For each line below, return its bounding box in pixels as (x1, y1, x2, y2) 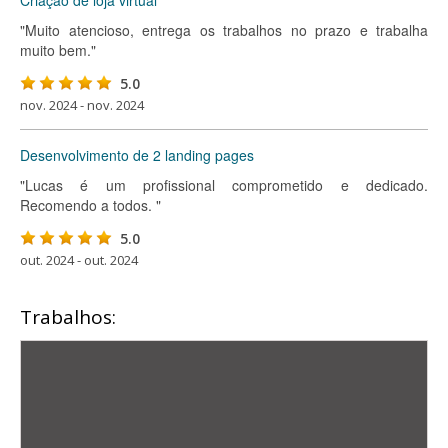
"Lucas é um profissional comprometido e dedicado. (20, 175, 428, 195)
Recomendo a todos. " (20, 195, 161, 215)
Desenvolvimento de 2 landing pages (20, 145, 254, 165)
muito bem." (20, 40, 96, 60)
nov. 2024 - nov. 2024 (20, 96, 144, 114)
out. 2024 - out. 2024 (20, 251, 138, 269)
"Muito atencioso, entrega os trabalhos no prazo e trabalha (20, 20, 428, 40)
